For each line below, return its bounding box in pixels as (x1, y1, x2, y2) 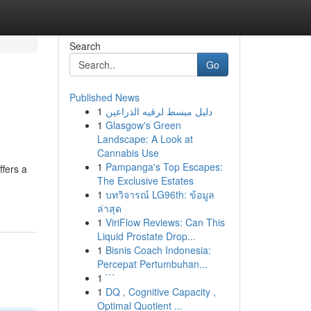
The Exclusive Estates (96, 174, 194, 187)
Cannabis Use (96, 146, 159, 160)
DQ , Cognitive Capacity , (105, 285, 216, 299)
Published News (69, 90, 140, 104)
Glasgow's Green (105, 118, 181, 132)
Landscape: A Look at (96, 132, 193, 146)
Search (69, 39, 101, 53)
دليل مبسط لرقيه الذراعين (105, 104, 212, 118)
